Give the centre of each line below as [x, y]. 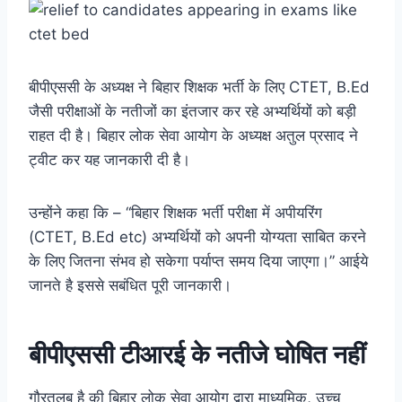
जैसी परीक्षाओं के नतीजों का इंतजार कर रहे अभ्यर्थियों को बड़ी [192, 111]
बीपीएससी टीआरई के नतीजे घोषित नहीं [197, 354]
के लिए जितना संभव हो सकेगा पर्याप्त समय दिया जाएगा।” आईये [198, 261]
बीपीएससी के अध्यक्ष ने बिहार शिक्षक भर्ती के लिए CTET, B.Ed [199, 87]
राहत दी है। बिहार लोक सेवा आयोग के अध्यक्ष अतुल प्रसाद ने [193, 135]
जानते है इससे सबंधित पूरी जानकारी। [130, 285]
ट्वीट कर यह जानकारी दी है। [109, 159]
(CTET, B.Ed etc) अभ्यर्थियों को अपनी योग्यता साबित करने [197, 236]
